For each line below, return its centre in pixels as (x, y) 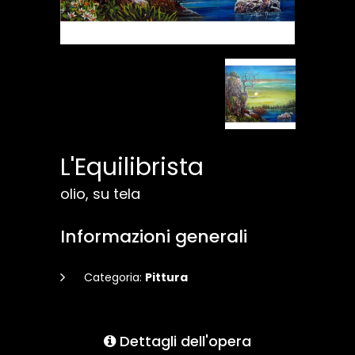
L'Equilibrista (132, 167)
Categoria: (115, 277)
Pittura (166, 277)
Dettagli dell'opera (183, 341)
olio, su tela (100, 194)
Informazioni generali (154, 237)
